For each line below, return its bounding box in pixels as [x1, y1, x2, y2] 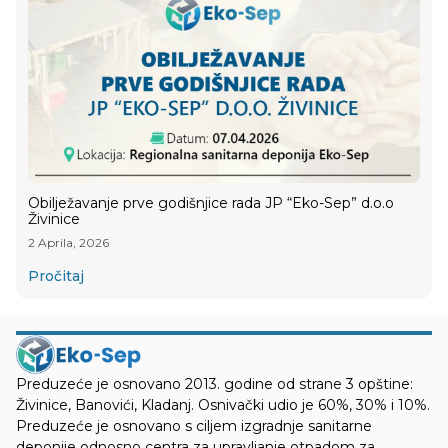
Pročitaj [28, 266, 84, 285]
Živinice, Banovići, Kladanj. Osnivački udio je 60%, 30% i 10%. [16, 396, 430, 415]
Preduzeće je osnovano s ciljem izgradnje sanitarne [16, 417, 372, 436]
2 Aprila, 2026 [28, 234, 109, 250]
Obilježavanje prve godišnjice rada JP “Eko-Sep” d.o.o [28, 193, 394, 212]
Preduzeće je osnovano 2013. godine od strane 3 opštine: [16, 375, 413, 394]
